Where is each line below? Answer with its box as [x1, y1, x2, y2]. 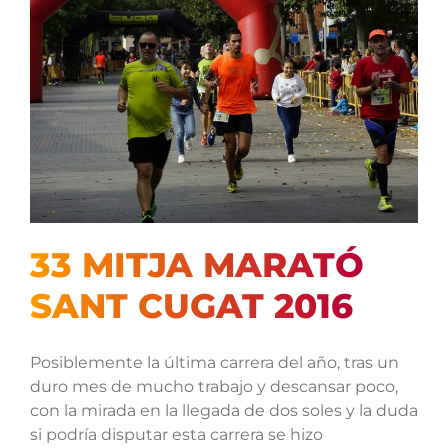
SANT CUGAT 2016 [29, 284, 353, 327]
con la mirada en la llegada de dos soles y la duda [29, 401, 418, 421]
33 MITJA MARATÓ [29, 243, 364, 286]
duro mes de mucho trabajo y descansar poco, [29, 377, 398, 397]
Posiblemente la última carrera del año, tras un [29, 353, 399, 373]
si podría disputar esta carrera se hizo [29, 425, 323, 445]
